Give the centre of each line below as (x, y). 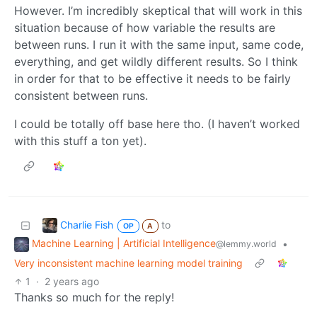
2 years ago (72, 282)
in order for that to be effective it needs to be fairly (152, 79)
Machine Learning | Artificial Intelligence (124, 243)
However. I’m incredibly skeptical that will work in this (158, 11)
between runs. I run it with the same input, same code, (159, 45)
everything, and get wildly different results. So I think (156, 62)
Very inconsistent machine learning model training (128, 263)
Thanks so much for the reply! (94, 298)
